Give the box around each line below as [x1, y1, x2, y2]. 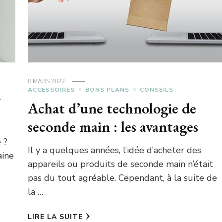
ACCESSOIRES [27, 85, 75, 94]
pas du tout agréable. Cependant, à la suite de [27, 171, 217, 184]
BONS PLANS [85, 85, 129, 94]
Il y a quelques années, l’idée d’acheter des [27, 144, 201, 156]
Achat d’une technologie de [27, 98, 196, 118]
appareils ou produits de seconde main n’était [27, 158, 213, 170]
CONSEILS [139, 85, 173, 94]
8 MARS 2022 [27, 77, 65, 85]
